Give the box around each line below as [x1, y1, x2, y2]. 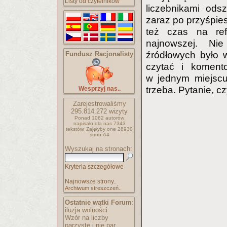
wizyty [107, 107, 128, 115]
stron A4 [89, 132, 109, 137]
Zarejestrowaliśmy [72, 100, 126, 107]
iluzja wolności [65, 206, 107, 214]
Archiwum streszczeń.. [65, 185, 122, 191]
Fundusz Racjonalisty [65, 50, 133, 58]
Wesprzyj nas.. [78, 85, 121, 92]
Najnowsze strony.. [65, 178, 117, 185]
